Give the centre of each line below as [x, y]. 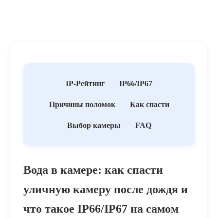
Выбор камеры [94, 125]
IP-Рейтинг [85, 83]
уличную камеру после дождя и [106, 189]
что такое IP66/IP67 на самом [101, 209]
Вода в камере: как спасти [93, 170]
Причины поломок [82, 104]
